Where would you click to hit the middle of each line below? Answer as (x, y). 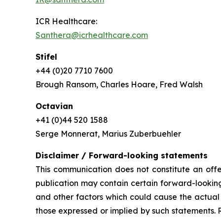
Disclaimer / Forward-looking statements (122, 155)
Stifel (46, 56)
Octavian (54, 106)
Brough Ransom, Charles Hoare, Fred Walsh (119, 84)
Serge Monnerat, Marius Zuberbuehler (108, 133)
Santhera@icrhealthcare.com (92, 35)
